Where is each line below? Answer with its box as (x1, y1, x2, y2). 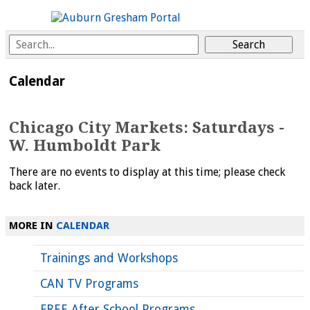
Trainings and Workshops (40, 250, 178, 265)
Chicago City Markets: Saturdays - (9, 118, 284, 136)
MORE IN (9, 219, 56, 232)
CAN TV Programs (40, 276, 138, 291)
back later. (9, 179, 60, 192)
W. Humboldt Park (9, 136, 161, 154)
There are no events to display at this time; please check (9, 165, 285, 179)
